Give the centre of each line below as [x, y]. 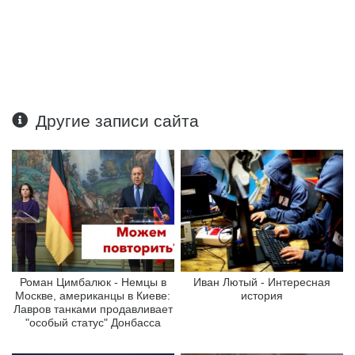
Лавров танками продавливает [93, 309]
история [262, 296]
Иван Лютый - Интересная [262, 282]
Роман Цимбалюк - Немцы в [93, 282]
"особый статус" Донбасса [93, 323]
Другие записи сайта [118, 121]
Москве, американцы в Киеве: [93, 296]
